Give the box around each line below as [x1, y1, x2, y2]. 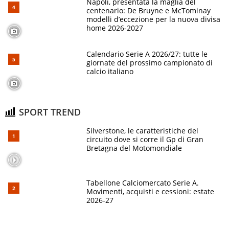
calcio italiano [86, 66, 133, 77]
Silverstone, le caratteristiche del [86, 126, 198, 136]
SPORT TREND [16, 105, 81, 118]
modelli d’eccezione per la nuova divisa [86, 14, 220, 25]
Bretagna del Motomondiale [86, 143, 182, 153]
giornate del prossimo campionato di [86, 58, 213, 68]
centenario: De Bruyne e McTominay [86, 6, 211, 16]
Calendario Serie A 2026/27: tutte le [86, 49, 208, 59]
